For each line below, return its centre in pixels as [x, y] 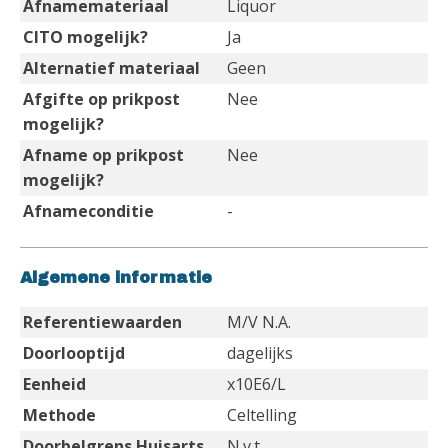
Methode [59, 415]
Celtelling [262, 415]
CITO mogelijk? [85, 37]
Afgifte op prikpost [101, 99]
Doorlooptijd [74, 353]
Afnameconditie [88, 211]
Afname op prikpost [103, 155]
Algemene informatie [116, 277]
